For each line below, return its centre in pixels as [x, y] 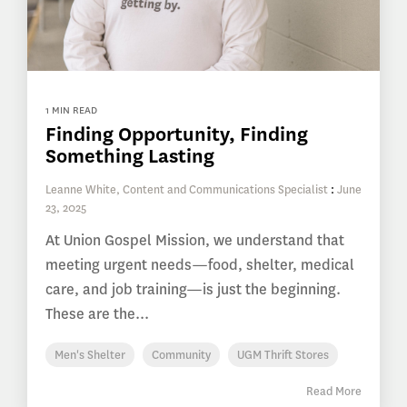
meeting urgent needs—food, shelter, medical [200, 265]
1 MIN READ [71, 111]
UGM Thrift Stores [283, 355]
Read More [334, 392]
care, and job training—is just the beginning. [193, 290]
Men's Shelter [90, 355]
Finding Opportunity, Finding [177, 134]
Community [181, 355]
